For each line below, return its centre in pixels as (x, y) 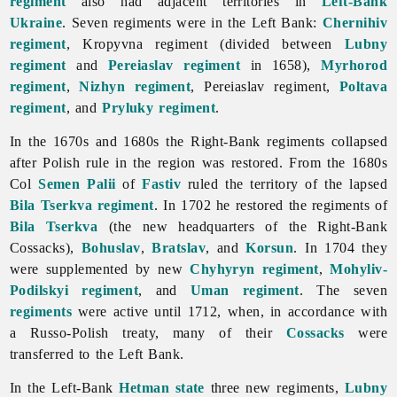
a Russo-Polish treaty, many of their (148, 332)
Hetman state (162, 387)
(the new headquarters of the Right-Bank (243, 226)
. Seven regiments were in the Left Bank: (192, 22)
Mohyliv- (359, 269)
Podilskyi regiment (74, 290)
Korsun (270, 247)
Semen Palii (77, 183)
